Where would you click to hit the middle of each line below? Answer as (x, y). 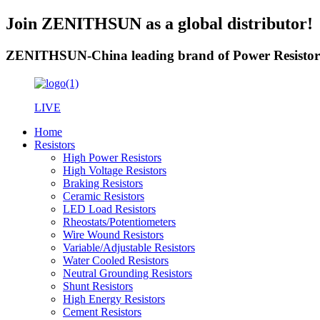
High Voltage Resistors (115, 170)
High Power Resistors (112, 157)
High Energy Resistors (114, 299)
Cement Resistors (102, 311)
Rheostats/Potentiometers (119, 221)
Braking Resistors (103, 183)
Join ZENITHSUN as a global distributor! (159, 23)
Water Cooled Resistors (116, 260)
